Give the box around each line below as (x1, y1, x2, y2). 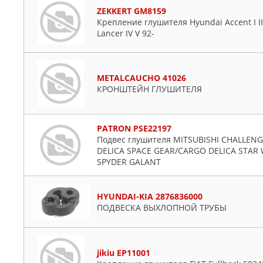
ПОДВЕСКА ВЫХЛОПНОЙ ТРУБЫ (97, 201, 227, 213)
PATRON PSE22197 (97, 123, 171, 134)
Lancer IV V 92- (97, 27, 154, 39)
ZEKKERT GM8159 (97, 5, 166, 16)
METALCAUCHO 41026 (97, 72, 186, 83)
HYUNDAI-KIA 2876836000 (97, 190, 203, 202)
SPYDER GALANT (97, 156, 161, 167)
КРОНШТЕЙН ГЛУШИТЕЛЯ (97, 83, 202, 95)
